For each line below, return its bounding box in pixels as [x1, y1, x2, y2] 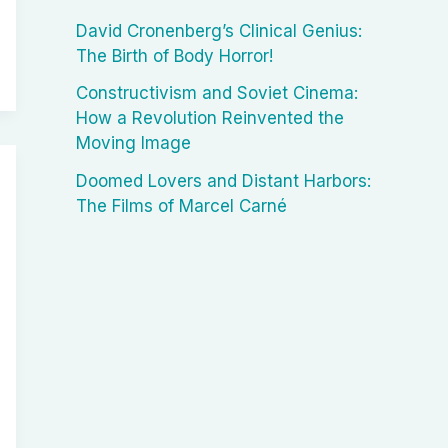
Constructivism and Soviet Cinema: [76, 83, 358, 104]
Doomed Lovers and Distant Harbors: [76, 171, 371, 192]
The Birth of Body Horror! [76, 45, 273, 66]
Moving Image [76, 133, 191, 154]
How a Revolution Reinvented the [76, 108, 344, 129]
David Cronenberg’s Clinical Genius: [76, 20, 362, 41]
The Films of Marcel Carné [76, 196, 287, 217]
